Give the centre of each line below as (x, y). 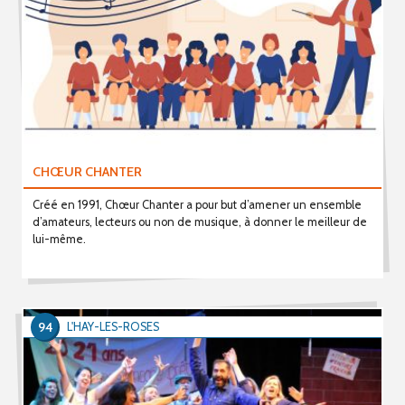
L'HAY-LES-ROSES (113, 327)
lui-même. (59, 239)
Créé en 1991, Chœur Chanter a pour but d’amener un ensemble (197, 204)
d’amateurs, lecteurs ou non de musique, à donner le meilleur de (199, 221)
